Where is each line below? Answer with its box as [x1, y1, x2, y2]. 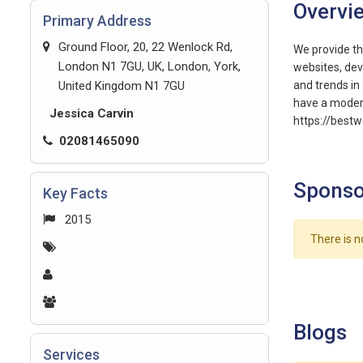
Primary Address [43, 12, 152, 29]
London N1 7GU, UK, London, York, [58, 59, 241, 74]
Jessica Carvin [49, 106, 134, 121]
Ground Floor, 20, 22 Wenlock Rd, [58, 40, 233, 54]
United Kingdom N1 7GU [58, 79, 185, 93]
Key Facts [43, 185, 108, 202]
